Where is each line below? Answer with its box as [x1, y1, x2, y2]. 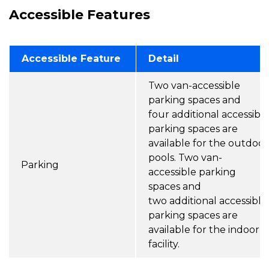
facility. [148, 238, 182, 250]
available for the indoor [148, 223, 259, 235]
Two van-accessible [148, 79, 240, 91]
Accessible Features [9, 6, 150, 23]
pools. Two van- [148, 151, 222, 163]
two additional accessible [148, 195, 267, 207]
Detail [148, 52, 179, 64]
